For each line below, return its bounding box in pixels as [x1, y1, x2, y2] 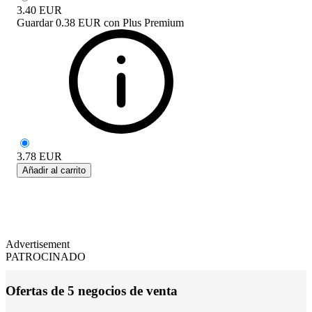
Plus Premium [123, 16, 184, 29]
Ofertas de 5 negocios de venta [6, 283, 178, 298]
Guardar [17, 16, 53, 29]
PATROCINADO [6, 250, 86, 263]
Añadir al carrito [22, 164, 86, 175]
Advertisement [6, 237, 70, 250]
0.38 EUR [56, 16, 101, 29]
